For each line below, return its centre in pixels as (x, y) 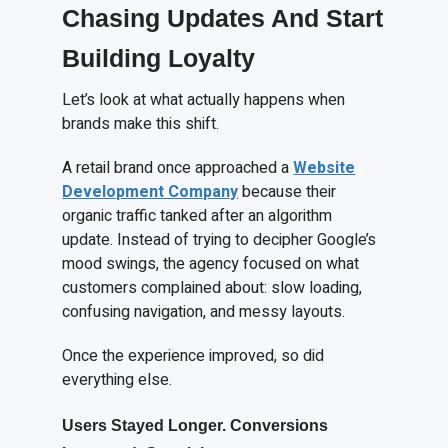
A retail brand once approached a (178, 168)
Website (324, 168)
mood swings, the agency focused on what (211, 264)
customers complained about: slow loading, (212, 288)
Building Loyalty (159, 58)
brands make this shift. (141, 124)
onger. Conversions (253, 426)
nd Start (336, 18)
